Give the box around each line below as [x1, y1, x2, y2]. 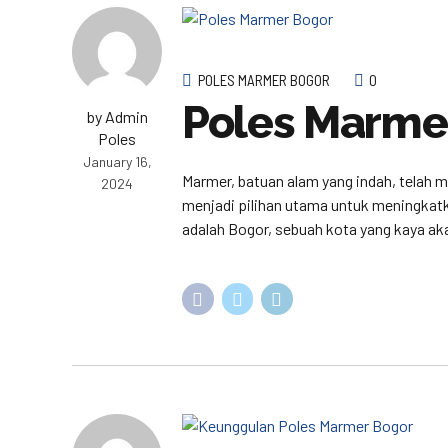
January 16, [82, 152, 152, 170]
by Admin [86, 106, 148, 126]
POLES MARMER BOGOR [198, 70, 330, 89]
